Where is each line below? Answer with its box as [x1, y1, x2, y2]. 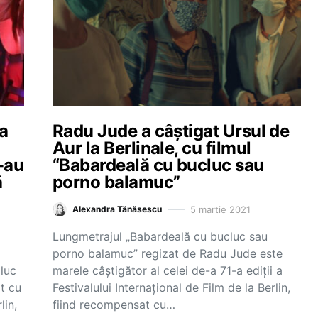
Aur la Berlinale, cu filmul [53, 138, 251, 158]
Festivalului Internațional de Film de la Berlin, [53, 280, 290, 295]
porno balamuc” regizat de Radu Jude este [53, 246, 283, 261]
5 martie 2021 [190, 203, 251, 215]
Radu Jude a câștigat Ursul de [53, 121, 290, 141]
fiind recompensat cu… [53, 297, 175, 312]
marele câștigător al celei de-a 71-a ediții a [53, 263, 283, 278]
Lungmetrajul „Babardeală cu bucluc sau [53, 229, 268, 243]
